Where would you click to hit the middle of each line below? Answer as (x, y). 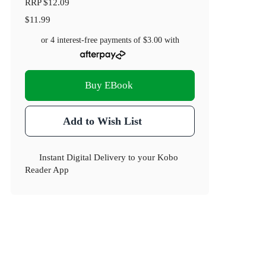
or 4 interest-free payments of (92, 40)
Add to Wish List (102, 121)
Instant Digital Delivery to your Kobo (109, 157)
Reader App (47, 170)
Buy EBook (109, 85)
